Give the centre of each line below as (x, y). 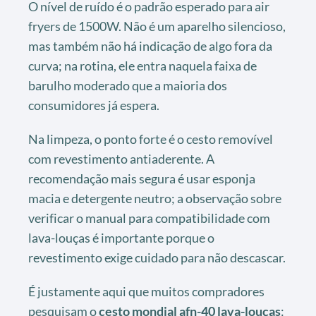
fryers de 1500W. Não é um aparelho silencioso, (157, 26)
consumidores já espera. (94, 105)
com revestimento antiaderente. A (121, 159)
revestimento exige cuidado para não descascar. (157, 258)
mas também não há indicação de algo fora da (150, 46)
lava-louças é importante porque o (121, 238)
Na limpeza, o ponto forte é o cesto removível (151, 139)
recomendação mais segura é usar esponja (142, 179)
